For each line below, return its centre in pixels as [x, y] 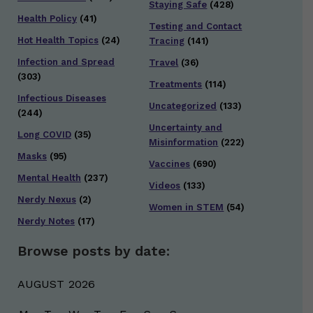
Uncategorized [183, 106]
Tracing [167, 41]
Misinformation [184, 143]
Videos [165, 186]
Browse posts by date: [94, 252]
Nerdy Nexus [47, 200]
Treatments [176, 85]
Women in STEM [187, 208]
